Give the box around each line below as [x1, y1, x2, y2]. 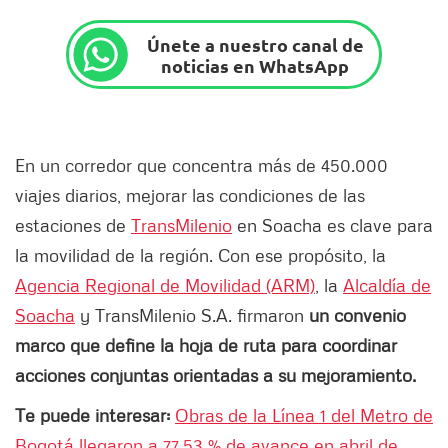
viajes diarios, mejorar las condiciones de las [15, 184, 365, 207]
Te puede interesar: [15, 404, 170, 427]
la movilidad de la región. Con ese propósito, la [15, 244, 386, 267]
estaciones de [15, 214, 131, 237]
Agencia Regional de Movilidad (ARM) [15, 274, 315, 297]
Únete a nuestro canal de [146, 32, 364, 56]
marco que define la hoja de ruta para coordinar [15, 334, 397, 357]
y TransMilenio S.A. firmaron [75, 304, 309, 327]
